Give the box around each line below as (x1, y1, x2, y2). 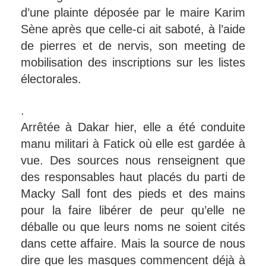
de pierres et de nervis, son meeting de (21, 39, 245, 52)
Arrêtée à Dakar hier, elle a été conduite (21, 120, 245, 134)
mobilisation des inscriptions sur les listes (21, 55, 245, 69)
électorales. (21, 72, 81, 85)
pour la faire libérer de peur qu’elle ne (21, 203, 245, 217)
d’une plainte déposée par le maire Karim (21, 5, 245, 19)
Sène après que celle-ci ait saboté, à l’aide (21, 22, 245, 36)
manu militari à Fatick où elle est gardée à (21, 137, 245, 150)
